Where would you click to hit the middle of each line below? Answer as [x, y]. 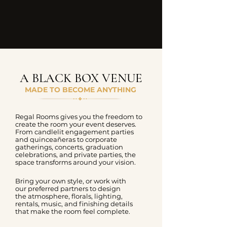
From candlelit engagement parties [74, 132]
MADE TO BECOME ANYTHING [81, 90]
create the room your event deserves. [76, 124]
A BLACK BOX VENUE [81, 78]
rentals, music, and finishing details [74, 204]
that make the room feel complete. [73, 211]
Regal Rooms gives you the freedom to [79, 117]
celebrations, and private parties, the [75, 155]
